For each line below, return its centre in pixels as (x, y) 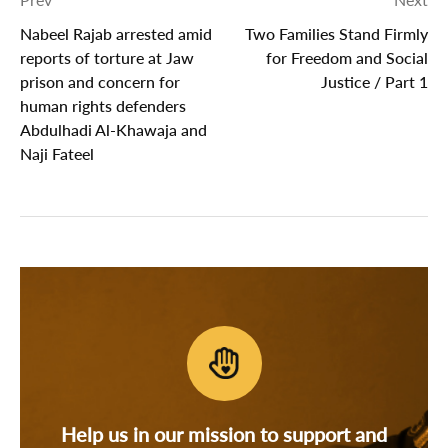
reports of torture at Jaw (107, 58)
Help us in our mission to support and (224, 433)
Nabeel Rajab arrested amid (116, 34)
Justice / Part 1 (374, 82)
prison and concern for (100, 82)
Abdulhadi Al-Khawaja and (113, 130)
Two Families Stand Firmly (336, 34)
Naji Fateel (57, 154)
